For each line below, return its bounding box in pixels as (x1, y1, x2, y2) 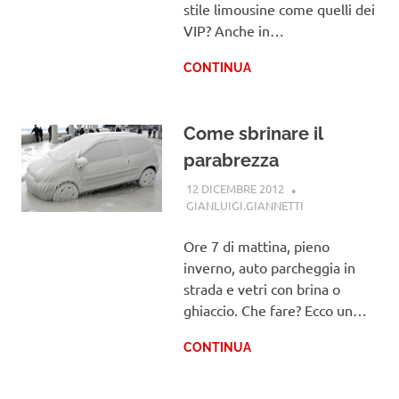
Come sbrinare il (183, 123, 322, 145)
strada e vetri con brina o (183, 279, 340, 297)
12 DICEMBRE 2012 (185, 180, 284, 196)
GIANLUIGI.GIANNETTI (185, 197, 304, 213)
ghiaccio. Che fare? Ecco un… (183, 300, 367, 319)
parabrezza (183, 150, 279, 172)
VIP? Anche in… (183, 21, 284, 40)
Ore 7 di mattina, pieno (183, 236, 330, 255)
